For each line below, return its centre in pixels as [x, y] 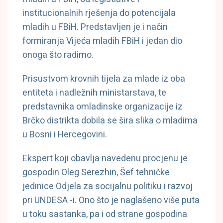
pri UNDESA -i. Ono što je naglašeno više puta [111, 201]
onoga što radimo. [58, 55]
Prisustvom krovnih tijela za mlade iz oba [104, 79]
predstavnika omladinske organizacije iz [103, 107]
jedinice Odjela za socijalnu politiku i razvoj [108, 187]
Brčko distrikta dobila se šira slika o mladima [110, 121]
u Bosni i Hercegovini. [65, 135]
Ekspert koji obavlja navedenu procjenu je [105, 159]
